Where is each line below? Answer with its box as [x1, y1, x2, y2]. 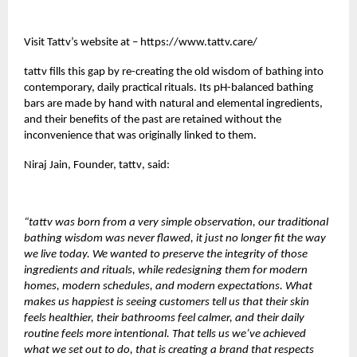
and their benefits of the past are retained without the [24, 113, 281, 126]
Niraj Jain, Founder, [24, 159, 119, 171]
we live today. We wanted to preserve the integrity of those [24, 248, 308, 261]
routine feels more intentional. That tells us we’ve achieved [24, 328, 306, 340]
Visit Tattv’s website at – [24, 36, 140, 49]
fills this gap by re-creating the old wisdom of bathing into [47, 65, 324, 78]
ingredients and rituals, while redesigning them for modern [24, 264, 308, 277]
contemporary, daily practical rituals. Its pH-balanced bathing [24, 81, 313, 94]
